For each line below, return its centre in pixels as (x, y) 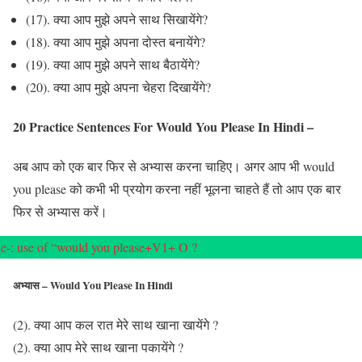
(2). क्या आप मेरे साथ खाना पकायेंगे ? (98, 347)
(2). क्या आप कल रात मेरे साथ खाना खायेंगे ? (116, 324)
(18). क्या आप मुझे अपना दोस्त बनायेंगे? (116, 41)
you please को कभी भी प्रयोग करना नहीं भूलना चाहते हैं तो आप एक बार (177, 189)
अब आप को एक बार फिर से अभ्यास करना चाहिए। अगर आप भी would (174, 166)
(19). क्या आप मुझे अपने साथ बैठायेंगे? (113, 64)
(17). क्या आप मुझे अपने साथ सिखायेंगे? (117, 19)
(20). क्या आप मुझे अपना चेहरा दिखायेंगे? (118, 86)
